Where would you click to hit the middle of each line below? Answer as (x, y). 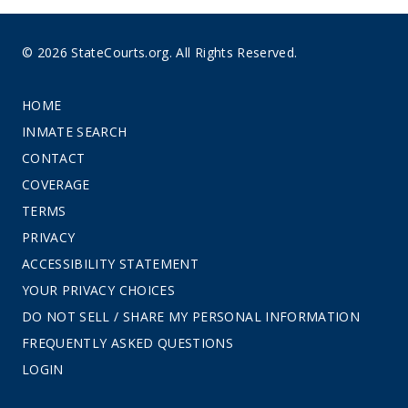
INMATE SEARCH (75, 131)
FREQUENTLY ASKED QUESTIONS (128, 342)
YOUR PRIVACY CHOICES (98, 290)
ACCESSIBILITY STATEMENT (111, 263)
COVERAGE (56, 184)
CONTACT (54, 158)
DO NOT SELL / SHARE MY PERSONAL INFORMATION (191, 316)
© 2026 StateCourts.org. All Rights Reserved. (160, 52)
